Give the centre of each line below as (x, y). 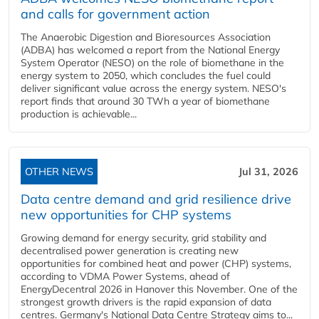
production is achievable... (79, 114)
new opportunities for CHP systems (126, 215)
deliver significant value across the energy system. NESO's (153, 88)
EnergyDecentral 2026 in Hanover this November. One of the (159, 289)
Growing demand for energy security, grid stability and (143, 238)
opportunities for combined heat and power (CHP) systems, (156, 263)
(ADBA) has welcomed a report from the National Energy (150, 50)
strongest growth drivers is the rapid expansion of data (146, 302)
